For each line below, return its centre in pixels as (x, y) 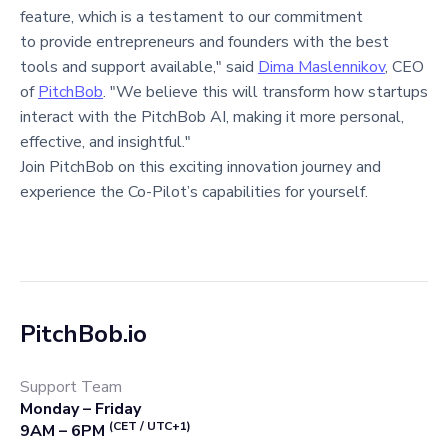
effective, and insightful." (105, 141)
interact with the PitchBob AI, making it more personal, (212, 116)
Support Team (71, 386)
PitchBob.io (83, 333)
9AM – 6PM (64, 430)
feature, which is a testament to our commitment (191, 16)
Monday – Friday (80, 408)
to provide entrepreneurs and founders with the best (204, 41)
